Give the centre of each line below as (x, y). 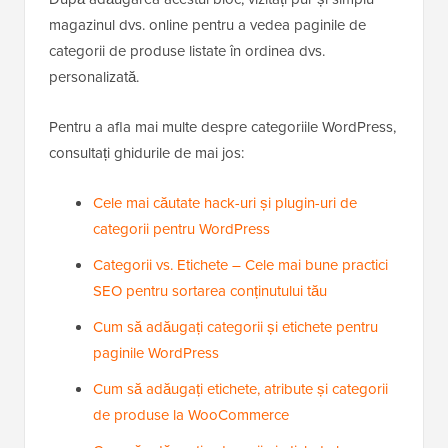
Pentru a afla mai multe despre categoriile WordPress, (222, 126)
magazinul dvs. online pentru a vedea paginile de (207, 24)
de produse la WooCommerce (191, 414)
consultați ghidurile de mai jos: (146, 152)
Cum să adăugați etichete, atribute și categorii (240, 388)
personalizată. (94, 76)
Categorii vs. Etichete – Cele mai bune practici (240, 264)
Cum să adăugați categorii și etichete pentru (235, 326)
